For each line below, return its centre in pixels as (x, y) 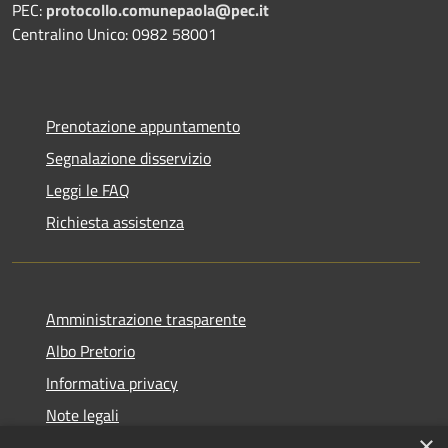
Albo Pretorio (90, 350)
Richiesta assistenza (115, 221)
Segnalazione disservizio (128, 157)
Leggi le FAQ (88, 189)
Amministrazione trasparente (146, 318)
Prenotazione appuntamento (143, 125)
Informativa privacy (112, 382)
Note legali (82, 414)
